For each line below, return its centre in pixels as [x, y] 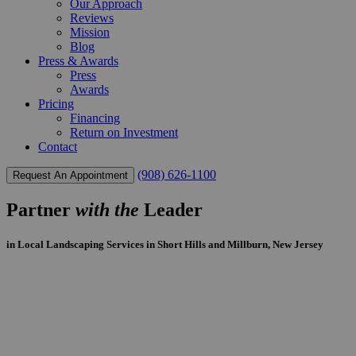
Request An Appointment [70, 175]
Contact [58, 147]
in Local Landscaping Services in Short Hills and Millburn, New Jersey [165, 245]
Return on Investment [124, 132]
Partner [41, 209]
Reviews [92, 18]
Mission [90, 32]
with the [107, 209]
